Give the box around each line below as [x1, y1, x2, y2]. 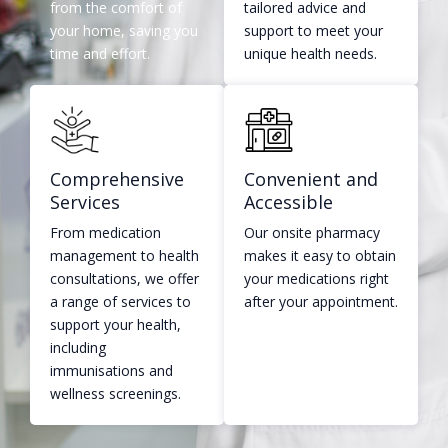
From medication [50, 223, 161, 243]
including [50, 338, 106, 358]
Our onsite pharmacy [244, 223, 380, 243]
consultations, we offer [50, 269, 199, 289]
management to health [50, 246, 199, 266]
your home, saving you [50, 21, 198, 41]
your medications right [244, 269, 389, 289]
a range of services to [50, 292, 191, 312]
